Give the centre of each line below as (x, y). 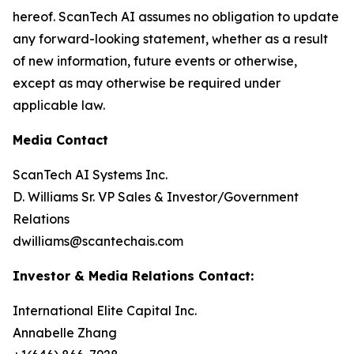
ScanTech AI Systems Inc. (90, 175)
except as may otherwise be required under (147, 83)
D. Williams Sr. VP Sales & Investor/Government (156, 197)
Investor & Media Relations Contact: (133, 276)
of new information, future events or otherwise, (155, 61)
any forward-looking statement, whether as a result (170, 39)
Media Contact (60, 140)
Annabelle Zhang (65, 333)
